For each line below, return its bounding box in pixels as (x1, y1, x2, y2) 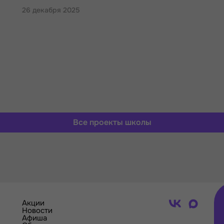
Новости (22, 205, 52, 215)
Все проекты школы (72, 117, 151, 127)
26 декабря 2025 (22, 5, 80, 14)
